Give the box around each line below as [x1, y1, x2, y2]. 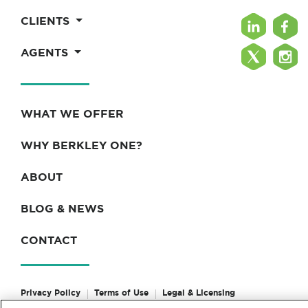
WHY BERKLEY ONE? [21, 139, 142, 152]
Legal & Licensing [162, 288, 235, 298]
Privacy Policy [21, 288, 80, 298]
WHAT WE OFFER [21, 107, 124, 120]
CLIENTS [21, 14, 73, 27]
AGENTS [21, 46, 71, 59]
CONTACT [21, 234, 77, 247]
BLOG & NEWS [21, 202, 104, 215]
